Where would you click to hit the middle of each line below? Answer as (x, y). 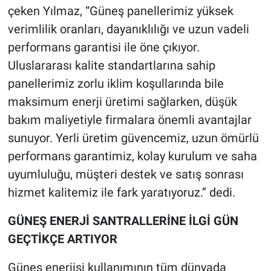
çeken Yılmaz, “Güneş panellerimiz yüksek (120, 11)
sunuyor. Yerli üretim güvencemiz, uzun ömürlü (133, 138)
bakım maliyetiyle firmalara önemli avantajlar (129, 119)
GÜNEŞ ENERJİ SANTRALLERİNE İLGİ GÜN (123, 220)
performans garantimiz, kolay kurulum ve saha (132, 156)
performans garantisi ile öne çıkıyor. (103, 47)
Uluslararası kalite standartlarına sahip (111, 65)
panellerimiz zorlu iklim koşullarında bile (116, 83)
